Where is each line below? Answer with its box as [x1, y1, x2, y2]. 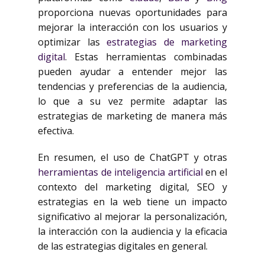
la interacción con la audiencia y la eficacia [38, 225, 227, 238]
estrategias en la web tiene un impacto [38, 195, 227, 208]
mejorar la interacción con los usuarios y [38, 21, 227, 34]
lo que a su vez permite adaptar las [38, 95, 227, 108]
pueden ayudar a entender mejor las [38, 65, 227, 78]
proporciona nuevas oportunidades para [38, 6, 227, 19]
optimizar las [38, 35, 106, 49]
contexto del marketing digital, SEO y [38, 180, 227, 193]
